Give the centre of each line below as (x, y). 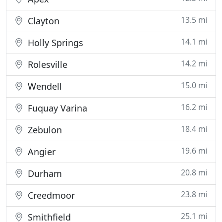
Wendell (44, 86)
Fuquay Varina (56, 108)
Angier (40, 152)
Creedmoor (50, 195)
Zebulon (44, 130)
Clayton (42, 21)
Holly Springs (54, 43)
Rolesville (46, 64)
